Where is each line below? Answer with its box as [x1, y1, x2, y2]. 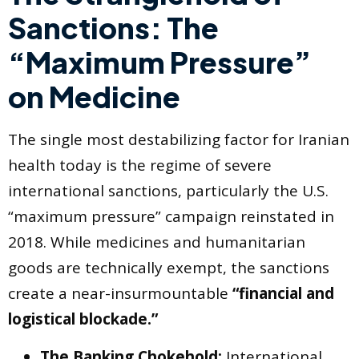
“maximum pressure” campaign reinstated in [8, 206, 334, 228]
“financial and [232, 283, 334, 305]
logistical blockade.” [8, 309, 158, 330]
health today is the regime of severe [8, 155, 272, 176]
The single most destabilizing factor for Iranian [8, 129, 349, 151]
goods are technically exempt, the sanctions [8, 257, 329, 279]
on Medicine [8, 79, 180, 115]
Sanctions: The [8, 10, 219, 46]
